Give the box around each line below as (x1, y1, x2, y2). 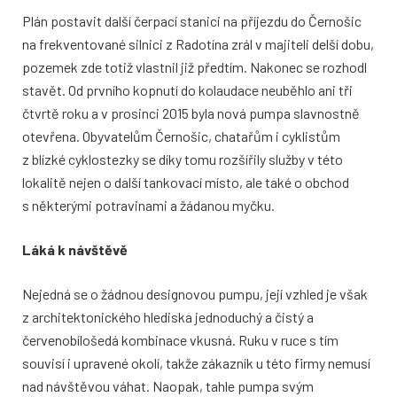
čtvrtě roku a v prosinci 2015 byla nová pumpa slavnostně (22, 104, 360, 121)
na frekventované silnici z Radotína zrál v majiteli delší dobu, (22, 35, 374, 52)
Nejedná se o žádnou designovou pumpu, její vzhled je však (22, 284, 368, 302)
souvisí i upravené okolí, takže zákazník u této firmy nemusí (22, 354, 370, 371)
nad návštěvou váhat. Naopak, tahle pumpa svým (22, 377, 314, 394)
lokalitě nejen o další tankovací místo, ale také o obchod (22, 173, 349, 191)
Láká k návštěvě (22, 240, 128, 258)
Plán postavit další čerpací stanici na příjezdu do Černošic (22, 12, 362, 29)
